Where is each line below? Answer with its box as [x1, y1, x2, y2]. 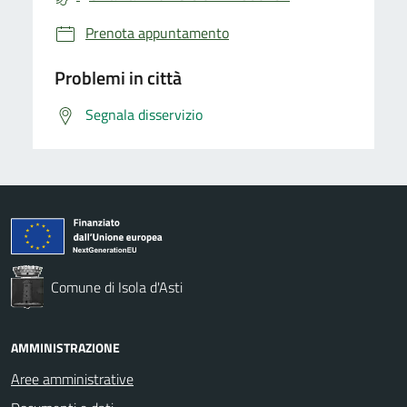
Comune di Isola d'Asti [51, 275, 183, 298]
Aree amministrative [11, 367, 134, 390]
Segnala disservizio [85, 103, 203, 125]
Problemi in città [55, 63, 182, 92]
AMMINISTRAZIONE [11, 337, 120, 357]
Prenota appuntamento [85, 21, 229, 44]
